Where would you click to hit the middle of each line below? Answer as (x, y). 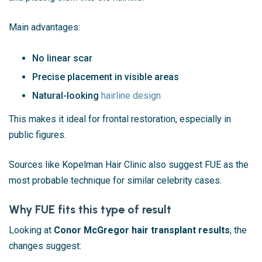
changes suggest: (45, 246)
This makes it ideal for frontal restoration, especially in (120, 119)
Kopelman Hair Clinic (104, 164)
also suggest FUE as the (197, 164)
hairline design (131, 95)
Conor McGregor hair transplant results (142, 230)
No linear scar (62, 58)
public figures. (37, 135)
